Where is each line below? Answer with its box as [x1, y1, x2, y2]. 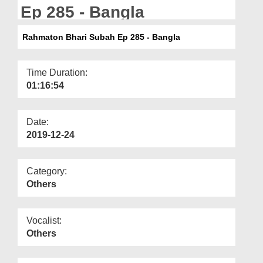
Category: [26, 166, 67, 176]
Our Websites [14, 23, 59, 32]
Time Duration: [26, 67, 87, 77]
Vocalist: [26, 215, 62, 225]
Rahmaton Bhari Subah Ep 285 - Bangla [18, 32, 180, 42]
